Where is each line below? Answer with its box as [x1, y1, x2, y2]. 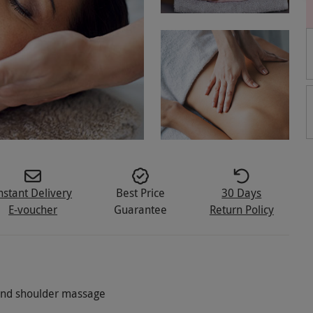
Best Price [116, 185, 166, 201]
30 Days [221, 185, 262, 201]
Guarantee [114, 202, 168, 218]
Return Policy [209, 202, 274, 218]
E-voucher [8, 202, 58, 218]
